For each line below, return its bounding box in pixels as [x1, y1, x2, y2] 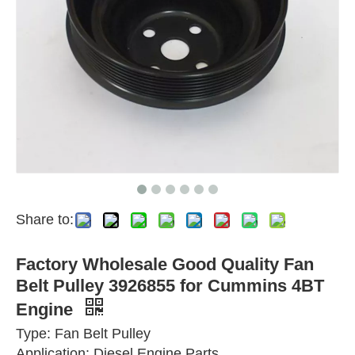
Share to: [16, 212, 74, 227]
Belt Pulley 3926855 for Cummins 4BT [16, 276, 324, 296]
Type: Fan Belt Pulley [16, 326, 151, 342]
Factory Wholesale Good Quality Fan [16, 254, 314, 274]
